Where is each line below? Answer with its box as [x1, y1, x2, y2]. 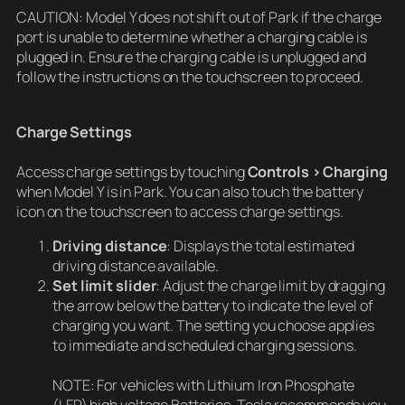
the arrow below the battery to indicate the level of [52, 295, 373, 316]
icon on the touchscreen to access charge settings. [16, 201, 344, 221]
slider [116, 275, 156, 296]
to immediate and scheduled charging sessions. [52, 334, 357, 355]
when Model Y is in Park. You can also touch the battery [16, 181, 363, 202]
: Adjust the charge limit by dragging [155, 275, 385, 296]
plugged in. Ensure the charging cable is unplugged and [16, 47, 366, 68]
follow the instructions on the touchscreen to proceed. [16, 67, 363, 88]
